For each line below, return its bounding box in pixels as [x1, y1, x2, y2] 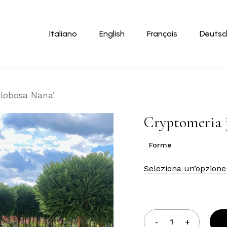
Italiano [49, 29, 77, 39]
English [99, 29, 125, 39]
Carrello [170, 19, 213, 31]
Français [147, 29, 177, 39]
